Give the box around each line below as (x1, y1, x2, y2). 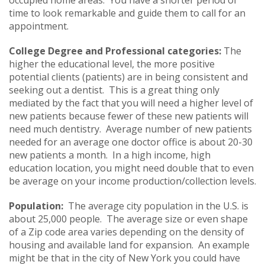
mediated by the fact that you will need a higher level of (9, 96, 253, 109)
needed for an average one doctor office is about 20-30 (9, 135, 253, 148)
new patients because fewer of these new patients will (9, 109, 248, 122)
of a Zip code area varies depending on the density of (9, 225, 244, 238)
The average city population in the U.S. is (68, 199, 248, 212)
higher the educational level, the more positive (9, 57, 215, 70)
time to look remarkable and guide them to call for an (9, 6, 245, 20)
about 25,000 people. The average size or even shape (9, 212, 248, 225)
